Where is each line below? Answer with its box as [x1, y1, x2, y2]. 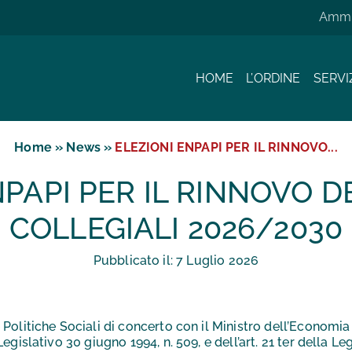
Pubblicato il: [93, 253, 177, 269]
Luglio [186, 253, 225, 269]
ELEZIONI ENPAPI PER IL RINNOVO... [115, 140, 338, 156]
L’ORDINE [246, 70, 301, 86]
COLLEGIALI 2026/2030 [9, 211, 343, 247]
